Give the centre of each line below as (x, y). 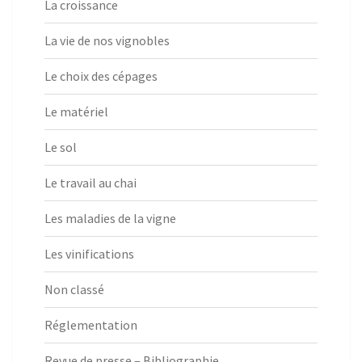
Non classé (74, 290)
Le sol (61, 147)
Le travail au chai (90, 183)
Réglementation (91, 325)
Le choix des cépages (101, 76)
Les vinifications (89, 254)
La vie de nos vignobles (107, 41)
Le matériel (76, 112)
